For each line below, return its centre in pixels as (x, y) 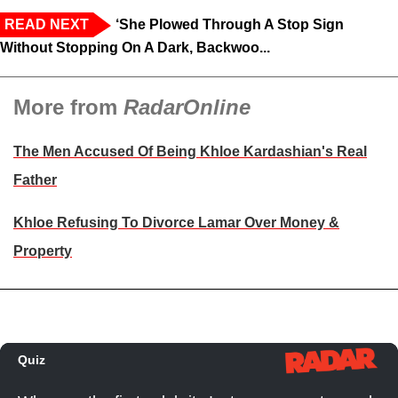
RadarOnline (187, 107)
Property (43, 251)
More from (68, 107)
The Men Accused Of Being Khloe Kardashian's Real (190, 152)
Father (35, 180)
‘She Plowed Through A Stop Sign (230, 25)
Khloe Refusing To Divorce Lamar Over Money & (176, 223)
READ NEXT (47, 25)
